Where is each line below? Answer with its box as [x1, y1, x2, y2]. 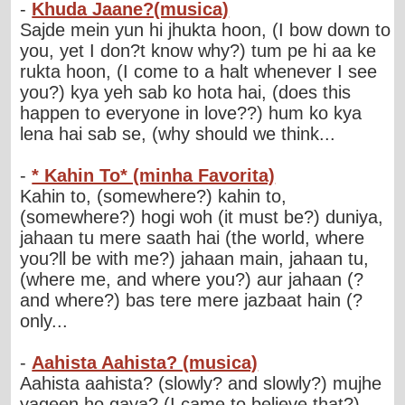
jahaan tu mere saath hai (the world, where [20, 227, 365, 248]
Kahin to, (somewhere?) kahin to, [20, 185, 287, 206]
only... [20, 310, 69, 331]
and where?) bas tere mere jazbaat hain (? [20, 289, 363, 310]
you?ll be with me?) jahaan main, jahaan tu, [20, 248, 370, 268]
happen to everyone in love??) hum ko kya [20, 102, 363, 123]
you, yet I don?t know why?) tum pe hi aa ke [20, 40, 377, 61]
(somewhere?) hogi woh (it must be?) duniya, [20, 206, 384, 227]
